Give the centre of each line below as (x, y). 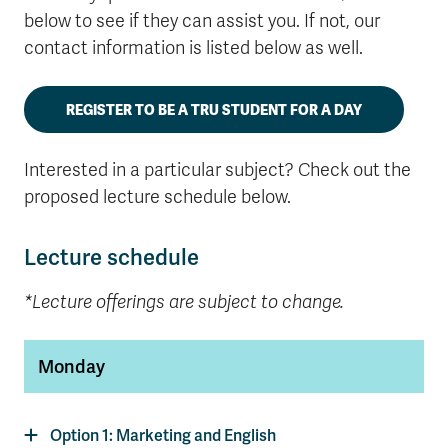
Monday (71, 366)
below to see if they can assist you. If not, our (202, 21)
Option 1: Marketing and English (163, 435)
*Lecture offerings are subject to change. (184, 302)
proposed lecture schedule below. (157, 197)
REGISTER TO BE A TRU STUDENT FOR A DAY (214, 110)
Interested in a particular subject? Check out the (217, 170)
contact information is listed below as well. (193, 48)
